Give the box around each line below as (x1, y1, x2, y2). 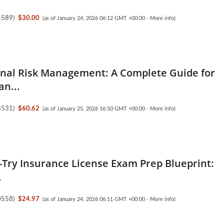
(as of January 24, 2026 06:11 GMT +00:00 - (42, 196, 150, 202)
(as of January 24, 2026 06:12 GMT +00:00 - (42, 15, 150, 21)
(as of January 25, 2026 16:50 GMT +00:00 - (42, 106, 150, 112)
